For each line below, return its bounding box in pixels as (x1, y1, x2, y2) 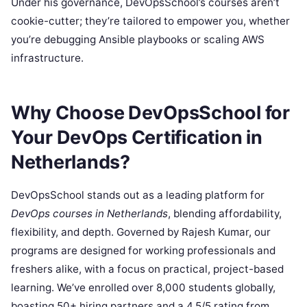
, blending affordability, (168, 207, 282, 221)
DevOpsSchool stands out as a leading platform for (11, 188, 265, 202)
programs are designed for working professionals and (11, 244, 275, 258)
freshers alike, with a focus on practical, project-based (11, 262, 284, 276)
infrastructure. (11, 51, 84, 65)
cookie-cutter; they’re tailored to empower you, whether (11, 14, 290, 28)
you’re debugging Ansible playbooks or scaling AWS (11, 33, 265, 47)
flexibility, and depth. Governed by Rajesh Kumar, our (11, 225, 271, 239)
